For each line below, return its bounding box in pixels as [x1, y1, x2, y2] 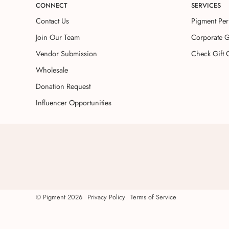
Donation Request [36, 81, 90, 91]
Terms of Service [130, 192, 176, 202]
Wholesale [36, 64, 68, 75]
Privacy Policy [87, 192, 125, 202]
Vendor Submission [36, 48, 97, 59]
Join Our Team [36, 32, 80, 42]
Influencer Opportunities [36, 97, 111, 108]
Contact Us [36, 15, 69, 26]
